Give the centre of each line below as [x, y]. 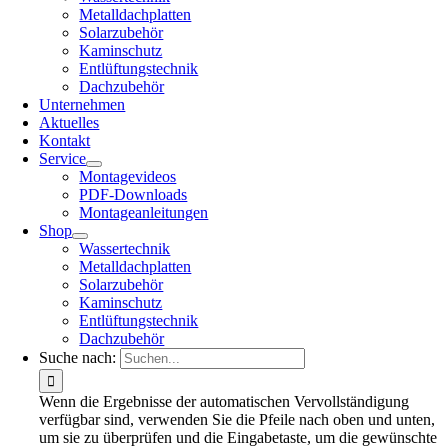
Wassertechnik [125, 248]
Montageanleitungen [144, 212]
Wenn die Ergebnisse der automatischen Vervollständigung [224, 401]
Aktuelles [69, 122]
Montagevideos [128, 176]
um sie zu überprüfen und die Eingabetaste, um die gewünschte [238, 437]
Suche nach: [78, 357]
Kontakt [65, 140]
